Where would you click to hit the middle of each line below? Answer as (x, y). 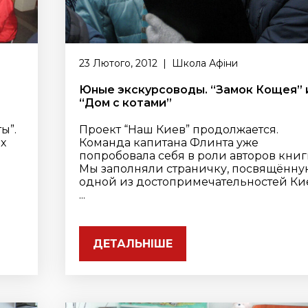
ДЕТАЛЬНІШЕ (133, 244)
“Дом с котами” (126, 103)
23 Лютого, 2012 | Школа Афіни (159, 63)
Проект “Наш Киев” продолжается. (179, 130)
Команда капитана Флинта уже (169, 143)
